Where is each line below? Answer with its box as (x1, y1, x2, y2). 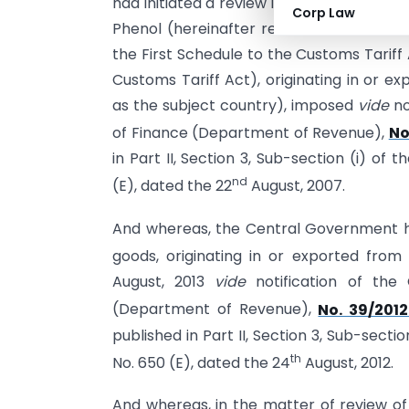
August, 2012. (301, 352, 393, 374)
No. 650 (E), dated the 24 (112, 352, 290, 374)
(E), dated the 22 (112, 175, 232, 197)
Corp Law (292, 4, 355, 22)
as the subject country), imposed (112, 95, 358, 116)
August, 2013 (112, 271, 215, 293)
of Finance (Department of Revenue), (112, 122, 389, 144)
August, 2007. (247, 175, 345, 197)
